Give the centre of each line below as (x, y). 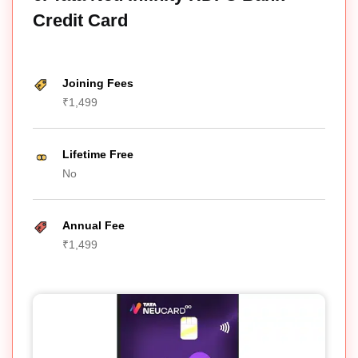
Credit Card (80, 20)
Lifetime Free (98, 154)
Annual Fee (93, 225)
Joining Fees (98, 83)
